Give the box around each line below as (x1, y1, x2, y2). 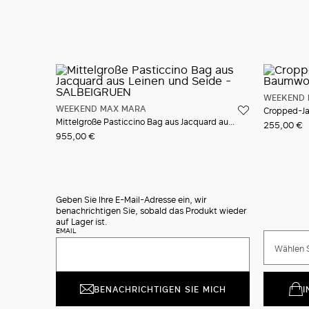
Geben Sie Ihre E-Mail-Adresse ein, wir (56, 193, 206, 206)
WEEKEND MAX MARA (56, 102, 146, 114)
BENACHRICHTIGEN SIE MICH (93, 283, 226, 295)
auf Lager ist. (56, 215, 107, 228)
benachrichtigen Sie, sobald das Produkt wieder (56, 204, 246, 217)
